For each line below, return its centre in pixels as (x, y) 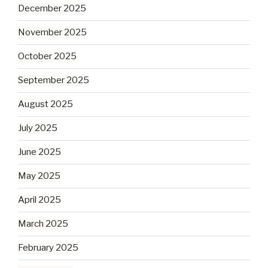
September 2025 (54, 80)
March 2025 (43, 224)
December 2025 (52, 9)
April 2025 (39, 200)
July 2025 (38, 128)
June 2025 (39, 152)
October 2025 (47, 57)
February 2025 (48, 248)
